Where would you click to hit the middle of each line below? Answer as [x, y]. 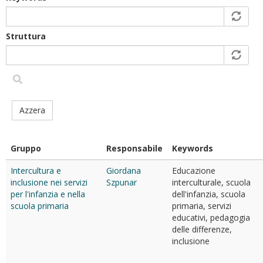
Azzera [32, 110]
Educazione [194, 171]
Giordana [124, 171]
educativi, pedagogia [211, 218]
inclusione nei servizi [49, 182]
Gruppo [26, 148]
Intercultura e [36, 171]
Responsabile [134, 148]
